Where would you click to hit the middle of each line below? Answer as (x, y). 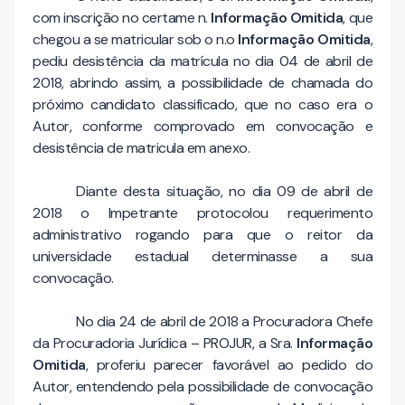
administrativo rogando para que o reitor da (202, 235)
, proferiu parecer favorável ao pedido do (229, 365)
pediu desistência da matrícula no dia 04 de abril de (202, 61)
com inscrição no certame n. (122, 18)
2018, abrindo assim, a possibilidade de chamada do (202, 83)
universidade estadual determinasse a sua (202, 257)
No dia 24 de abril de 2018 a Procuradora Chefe (224, 322)
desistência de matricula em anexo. (141, 148)
